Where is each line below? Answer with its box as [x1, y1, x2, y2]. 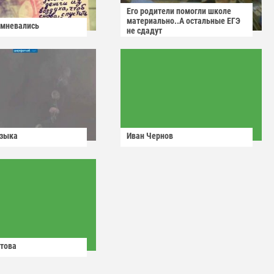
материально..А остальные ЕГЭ [127, 16, 240, 26]
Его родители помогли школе [127, 6, 231, 17]
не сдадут [127, 26, 162, 36]
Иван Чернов [127, 131, 173, 141]
